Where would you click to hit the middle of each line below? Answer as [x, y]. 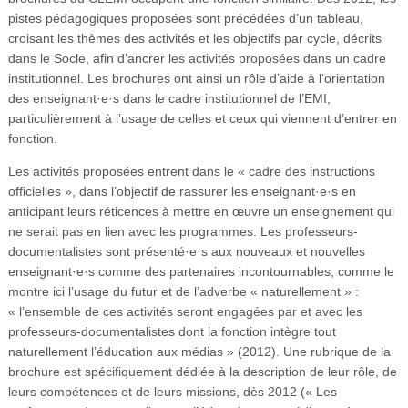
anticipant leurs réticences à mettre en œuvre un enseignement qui [201, 211]
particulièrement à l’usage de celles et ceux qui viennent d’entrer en [202, 118]
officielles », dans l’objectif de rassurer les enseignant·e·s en [182, 191]
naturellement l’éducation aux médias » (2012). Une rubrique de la [199, 351]
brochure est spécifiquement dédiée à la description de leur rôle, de [202, 371]
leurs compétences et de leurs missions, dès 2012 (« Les [172, 391]
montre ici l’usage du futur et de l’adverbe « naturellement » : [183, 291]
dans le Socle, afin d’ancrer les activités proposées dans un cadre [197, 58]
